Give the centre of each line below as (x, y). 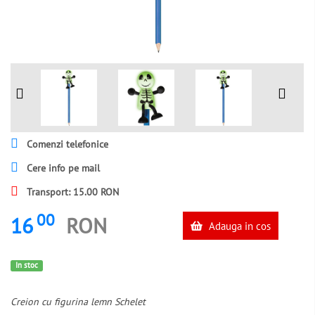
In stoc (26, 265)
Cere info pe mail (62, 168)
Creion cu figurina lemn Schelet (78, 302)
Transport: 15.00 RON (71, 192)
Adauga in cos (238, 226)
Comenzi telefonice (66, 144)
